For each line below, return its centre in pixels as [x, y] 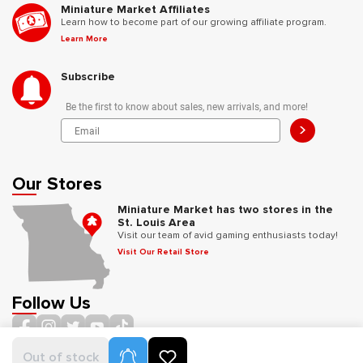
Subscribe [88, 77]
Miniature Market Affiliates [135, 9]
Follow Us [51, 303]
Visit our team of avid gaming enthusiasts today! [228, 235]
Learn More [84, 39]
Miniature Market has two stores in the [225, 209]
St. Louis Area [156, 222]
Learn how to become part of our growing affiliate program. [194, 22]
